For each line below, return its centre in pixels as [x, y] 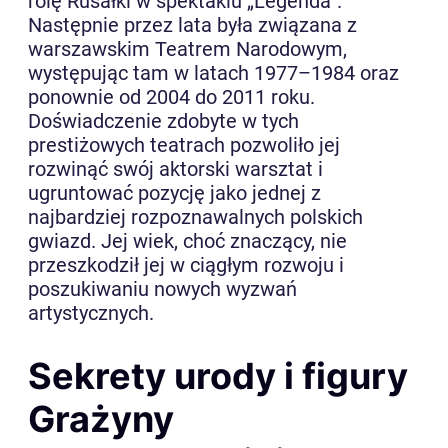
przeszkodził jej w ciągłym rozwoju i [186, 264]
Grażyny [101, 418]
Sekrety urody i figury [218, 375]
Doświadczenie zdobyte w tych [163, 120]
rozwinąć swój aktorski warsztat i [175, 168]
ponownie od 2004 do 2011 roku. [171, 96]
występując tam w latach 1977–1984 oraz [213, 72]
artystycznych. [91, 312]
